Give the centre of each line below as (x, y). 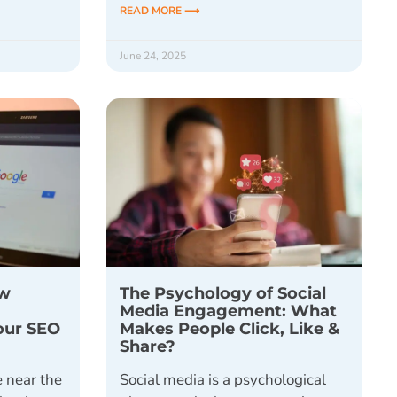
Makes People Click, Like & (229, 329)
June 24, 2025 (152, 56)
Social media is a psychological (222, 380)
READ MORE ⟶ (159, 11)
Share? (147, 346)
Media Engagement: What (228, 311)
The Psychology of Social (222, 293)
